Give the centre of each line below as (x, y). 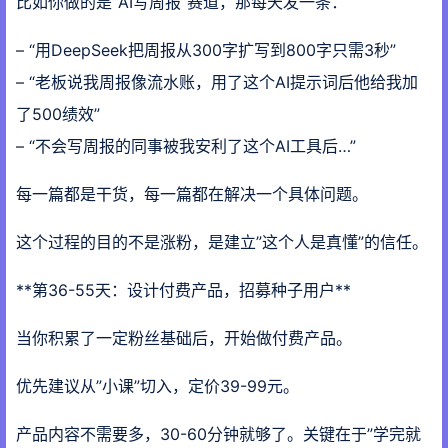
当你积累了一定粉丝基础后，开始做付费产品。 (184, 338)
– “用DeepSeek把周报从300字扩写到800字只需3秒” (206, 50)
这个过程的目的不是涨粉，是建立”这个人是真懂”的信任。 (222, 242)
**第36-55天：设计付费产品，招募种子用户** (183, 290)
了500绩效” (58, 114)
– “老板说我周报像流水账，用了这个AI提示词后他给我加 (217, 82)
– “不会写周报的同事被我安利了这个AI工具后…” (186, 146)
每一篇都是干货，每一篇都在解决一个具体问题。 (192, 194)
